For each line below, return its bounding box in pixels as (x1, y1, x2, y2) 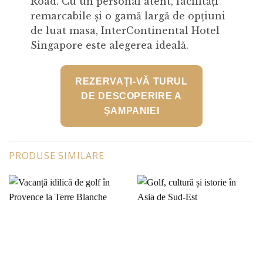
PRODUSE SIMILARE (9, 149, 104, 163)
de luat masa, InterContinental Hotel (30, 25, 220, 37)
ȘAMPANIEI (103, 106, 160, 116)
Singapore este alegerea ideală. (30, 39, 188, 52)
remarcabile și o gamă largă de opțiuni (30, 10, 225, 22)
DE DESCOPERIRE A (81, 91, 182, 102)
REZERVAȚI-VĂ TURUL (75, 76, 188, 87)
